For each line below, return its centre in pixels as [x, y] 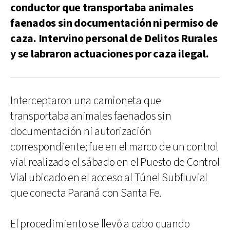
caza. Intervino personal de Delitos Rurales [114, 39]
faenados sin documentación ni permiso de [114, 23]
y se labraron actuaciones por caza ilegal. [110, 54]
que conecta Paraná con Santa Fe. [86, 193]
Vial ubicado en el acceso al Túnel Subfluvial [109, 178]
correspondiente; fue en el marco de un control [114, 147]
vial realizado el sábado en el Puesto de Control [115, 162]
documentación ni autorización [81, 131]
